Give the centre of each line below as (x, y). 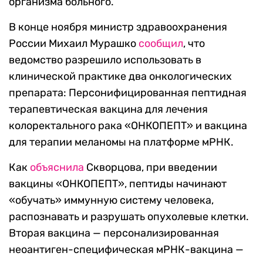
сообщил (161, 44)
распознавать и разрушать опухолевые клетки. (129, 217)
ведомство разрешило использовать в (105, 60)
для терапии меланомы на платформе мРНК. (121, 142)
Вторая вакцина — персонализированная (114, 233)
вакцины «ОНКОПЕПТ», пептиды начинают (118, 184)
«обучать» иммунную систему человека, (111, 200)
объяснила (57, 168)
